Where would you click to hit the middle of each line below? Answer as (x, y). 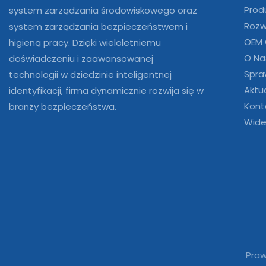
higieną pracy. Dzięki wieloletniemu (85, 42)
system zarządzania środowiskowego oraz (103, 10)
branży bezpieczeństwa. (63, 106)
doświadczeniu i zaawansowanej (81, 58)
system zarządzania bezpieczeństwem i (98, 26)
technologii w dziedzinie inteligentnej (90, 74)
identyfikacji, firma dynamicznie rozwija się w (106, 90)
